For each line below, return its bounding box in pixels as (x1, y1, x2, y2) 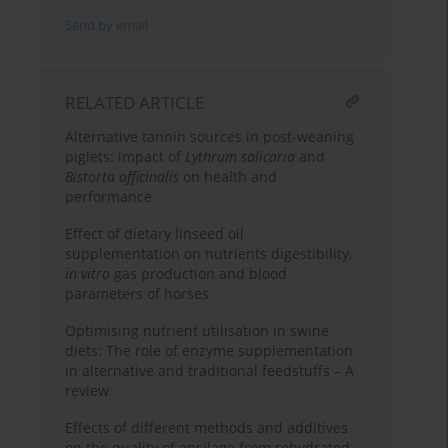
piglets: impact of (65, 147, 186, 167)
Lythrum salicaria (185, 147, 296, 167)
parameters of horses (65, 284, 210, 304)
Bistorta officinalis (65, 167, 180, 187)
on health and (179, 167, 278, 187)
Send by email (65, 17, 149, 35)
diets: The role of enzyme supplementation (65, 341, 354, 361)
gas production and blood (110, 264, 288, 284)
